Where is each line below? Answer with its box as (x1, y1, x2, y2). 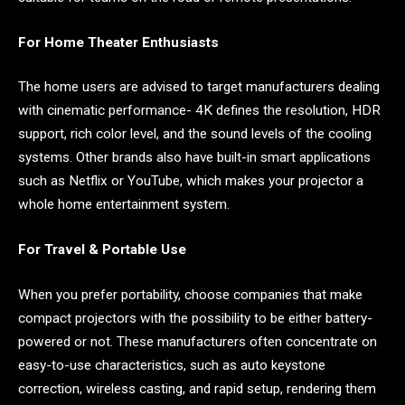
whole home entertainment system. (18, 196, 230, 213)
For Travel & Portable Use (18, 241, 186, 259)
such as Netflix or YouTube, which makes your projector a (18, 173, 363, 190)
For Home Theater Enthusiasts (18, 33, 219, 51)
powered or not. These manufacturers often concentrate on (18, 333, 377, 350)
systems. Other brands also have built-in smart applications (18, 149, 371, 166)
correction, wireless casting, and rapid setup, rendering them (18, 380, 376, 397)
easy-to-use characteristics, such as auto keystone (18, 356, 325, 373)
